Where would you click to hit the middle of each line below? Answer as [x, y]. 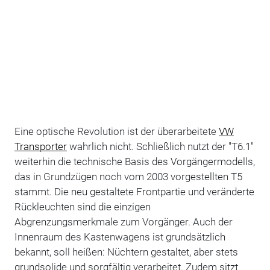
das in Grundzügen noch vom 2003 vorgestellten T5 [128, 176]
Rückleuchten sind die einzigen [82, 206]
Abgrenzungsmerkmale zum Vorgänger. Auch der [123, 221]
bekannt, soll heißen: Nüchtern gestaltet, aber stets [126, 252]
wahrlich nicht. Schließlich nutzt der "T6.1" [160, 146]
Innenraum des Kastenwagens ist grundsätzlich [120, 237]
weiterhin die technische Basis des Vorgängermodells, [134, 161]
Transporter [40, 146]
